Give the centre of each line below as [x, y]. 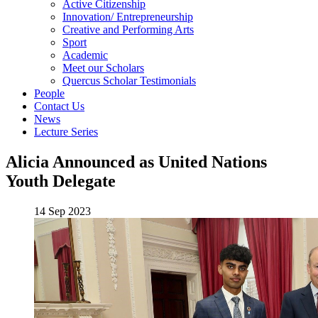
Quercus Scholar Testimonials [129, 81]
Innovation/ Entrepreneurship [128, 17]
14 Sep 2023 [62, 212]
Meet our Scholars [103, 68]
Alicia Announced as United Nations [136, 162]
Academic [85, 55]
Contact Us [59, 106]
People [49, 94]
